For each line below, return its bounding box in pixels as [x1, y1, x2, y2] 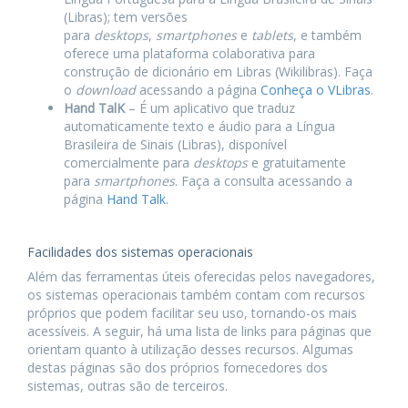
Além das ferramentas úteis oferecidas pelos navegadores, [27, 268, 375, 286]
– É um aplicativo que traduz [125, 99, 295, 117]
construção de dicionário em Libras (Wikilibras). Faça [64, 63, 372, 81]
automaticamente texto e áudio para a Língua [64, 117, 335, 136]
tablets [251, 26, 293, 45]
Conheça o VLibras [260, 81, 371, 99]
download [76, 81, 136, 99]
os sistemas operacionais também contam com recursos [27, 286, 365, 304]
